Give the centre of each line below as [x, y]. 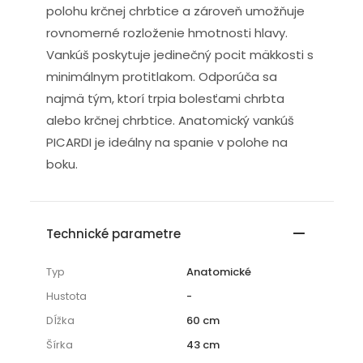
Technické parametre [113, 233]
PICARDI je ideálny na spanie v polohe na [167, 142]
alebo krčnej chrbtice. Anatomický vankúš [170, 120]
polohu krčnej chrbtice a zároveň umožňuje [175, 11]
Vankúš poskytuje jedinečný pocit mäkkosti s [179, 55]
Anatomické [219, 272]
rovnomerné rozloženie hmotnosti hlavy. [167, 33]
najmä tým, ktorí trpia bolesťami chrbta [165, 98]
